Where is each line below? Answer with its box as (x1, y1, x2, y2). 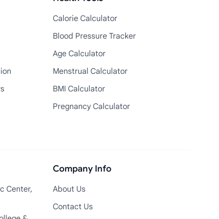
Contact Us (53, 202, 93, 212)
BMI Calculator (53, 84, 105, 94)
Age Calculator (53, 49, 106, 59)
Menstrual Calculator (53, 66, 128, 76)
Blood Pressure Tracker (53, 31, 136, 41)
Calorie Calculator (53, 14, 117, 23)
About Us (53, 184, 86, 194)
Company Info (53, 163, 111, 174)
